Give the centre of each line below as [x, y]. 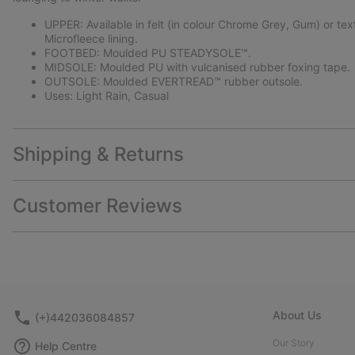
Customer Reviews [97, 206]
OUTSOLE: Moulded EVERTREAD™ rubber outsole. [174, 82]
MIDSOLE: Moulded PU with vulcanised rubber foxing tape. [197, 67]
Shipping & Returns [98, 155]
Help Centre [66, 346]
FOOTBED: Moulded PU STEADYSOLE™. [148, 53]
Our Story [294, 343]
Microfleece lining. [91, 39]
